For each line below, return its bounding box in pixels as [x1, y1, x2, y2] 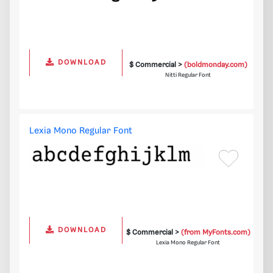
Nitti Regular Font [165, 72, 211, 79]
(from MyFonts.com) [180, 229, 250, 237]
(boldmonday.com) [183, 61, 247, 69]
